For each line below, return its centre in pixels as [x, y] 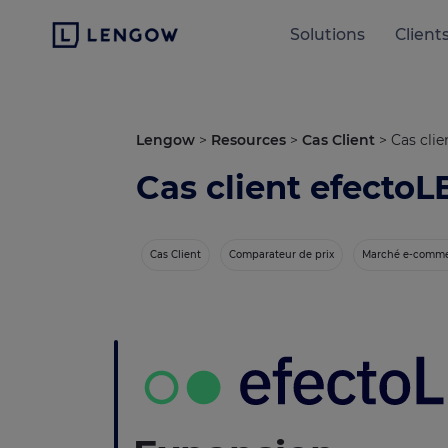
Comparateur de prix [281, 254]
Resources [248, 140]
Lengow [165, 140]
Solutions [328, 34]
